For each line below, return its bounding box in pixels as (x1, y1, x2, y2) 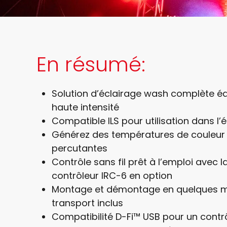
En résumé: (36, 50, 145, 79)
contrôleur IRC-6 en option (52, 169, 172, 182)
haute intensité (52, 100, 119, 113)
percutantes (52, 141, 107, 155)
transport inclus (52, 196, 123, 209)
